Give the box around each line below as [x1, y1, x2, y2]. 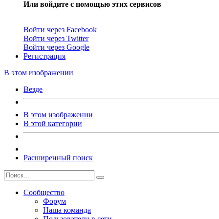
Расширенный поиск [23, 153, 93, 162]
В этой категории [23, 119, 82, 128]
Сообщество [23, 188, 65, 197]
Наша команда [43, 205, 91, 214]
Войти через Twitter [23, 34, 88, 43]
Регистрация [23, 51, 66, 60]
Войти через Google [23, 43, 89, 51]
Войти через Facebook [23, 25, 97, 34]
